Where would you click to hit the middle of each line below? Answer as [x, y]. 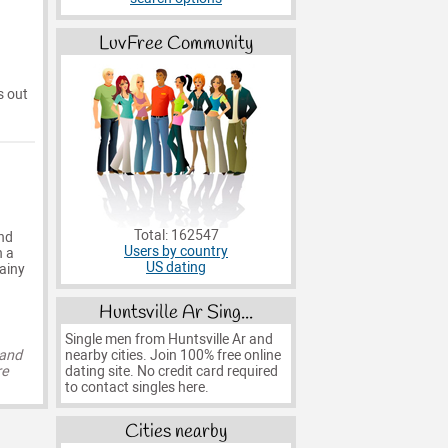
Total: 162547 [176, 236]
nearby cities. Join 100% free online [172, 355]
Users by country [176, 252]
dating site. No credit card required [171, 371]
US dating [176, 268]
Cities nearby [176, 432]
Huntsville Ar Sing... [176, 312]
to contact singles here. [136, 387]
